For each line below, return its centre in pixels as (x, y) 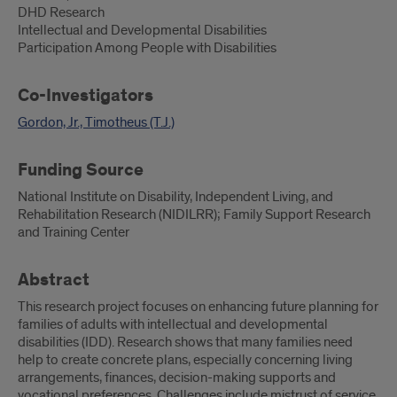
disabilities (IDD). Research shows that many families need (185, 342)
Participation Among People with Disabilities (147, 48)
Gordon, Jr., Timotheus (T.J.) (96, 122)
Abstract (54, 280)
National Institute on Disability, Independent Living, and (175, 197)
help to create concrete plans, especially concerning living (185, 360)
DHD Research (61, 12)
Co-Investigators (86, 96)
